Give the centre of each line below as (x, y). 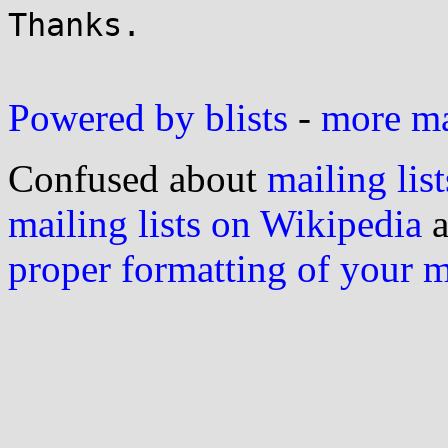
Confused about (137, 178)
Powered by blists (148, 117)
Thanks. (74, 25)
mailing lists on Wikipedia (215, 223)
